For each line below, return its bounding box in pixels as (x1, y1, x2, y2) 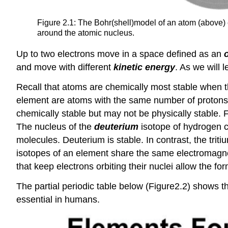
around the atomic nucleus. (37, 28, 135, 38)
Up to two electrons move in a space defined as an (16, 49, 224, 60)
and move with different (16, 62, 113, 73)
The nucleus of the (16, 121, 94, 132)
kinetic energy (113, 62, 175, 73)
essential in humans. (16, 194, 100, 205)
